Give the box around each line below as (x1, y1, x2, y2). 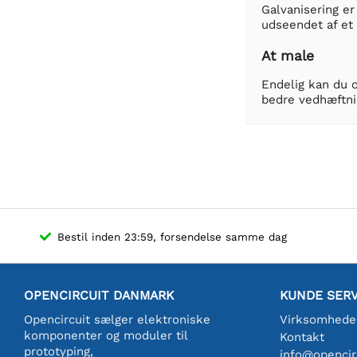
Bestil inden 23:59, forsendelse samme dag (57, 229, 287, 243)
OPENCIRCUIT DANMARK (24, 287, 174, 303)
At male (261, 47, 314, 64)
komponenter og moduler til (24, 328, 187, 343)
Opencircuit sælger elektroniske (24, 312, 210, 327)
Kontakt (280, 329, 324, 344)
